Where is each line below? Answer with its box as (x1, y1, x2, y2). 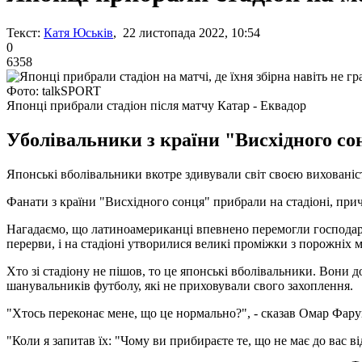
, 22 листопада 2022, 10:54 (113, 25, 260, 40)
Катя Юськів (44, 25, 113, 40)
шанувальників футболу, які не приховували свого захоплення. (6, 278, 353, 293)
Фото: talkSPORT (6, 83, 101, 98)
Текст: (6, 25, 40, 40)
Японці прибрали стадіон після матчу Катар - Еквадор (6, 98, 306, 112)
